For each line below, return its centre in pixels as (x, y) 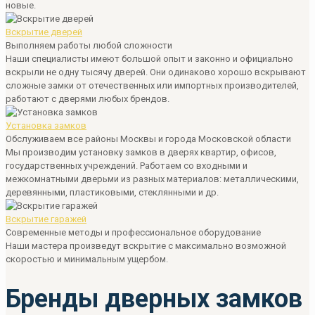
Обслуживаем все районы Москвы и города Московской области (148, 139)
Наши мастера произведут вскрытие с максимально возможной (146, 245)
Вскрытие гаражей (46, 219)
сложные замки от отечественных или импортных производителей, (152, 85)
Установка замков (46, 125)
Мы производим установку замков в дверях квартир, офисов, (141, 152)
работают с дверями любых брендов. (88, 98)
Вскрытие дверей (44, 32)
